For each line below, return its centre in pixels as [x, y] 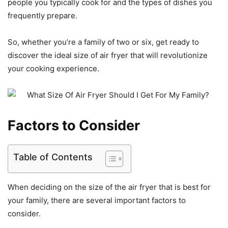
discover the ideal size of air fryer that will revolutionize [108, 55]
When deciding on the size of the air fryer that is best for [109, 187]
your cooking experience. [53, 68]
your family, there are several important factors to [97, 200]
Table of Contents [53, 157]
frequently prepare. [42, 15]
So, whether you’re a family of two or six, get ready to [103, 42]
